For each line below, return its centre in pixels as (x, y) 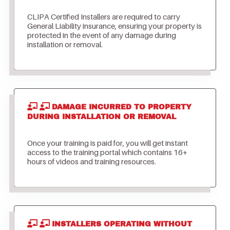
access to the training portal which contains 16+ (107, 152)
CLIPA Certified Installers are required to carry (103, 17)
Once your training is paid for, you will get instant (107, 143)
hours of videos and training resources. (92, 161)
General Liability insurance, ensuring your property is (114, 26)
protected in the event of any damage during (101, 35)
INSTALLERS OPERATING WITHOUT (122, 224)
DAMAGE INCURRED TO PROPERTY (121, 107)
